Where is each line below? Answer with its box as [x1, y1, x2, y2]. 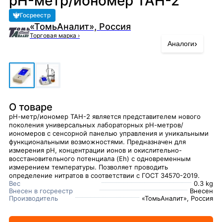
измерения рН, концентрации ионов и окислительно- [9, 146, 182, 154]
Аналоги [167, 40, 194, 48]
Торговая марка [30, 32, 78, 39]
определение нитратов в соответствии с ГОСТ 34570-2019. [9, 171, 200, 179]
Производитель [9, 194, 58, 202]
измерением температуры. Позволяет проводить [9, 163, 168, 171]
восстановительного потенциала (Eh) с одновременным [9, 155, 191, 163]
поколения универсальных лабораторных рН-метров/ [9, 121, 183, 129]
